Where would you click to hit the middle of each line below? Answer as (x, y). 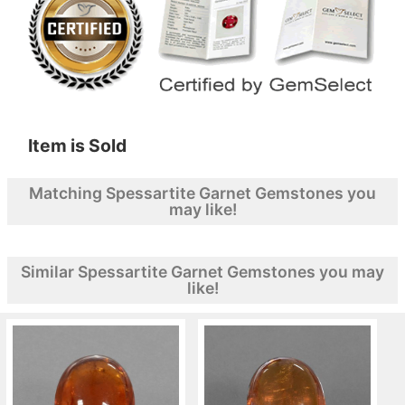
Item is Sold (77, 145)
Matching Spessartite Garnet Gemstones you (202, 193)
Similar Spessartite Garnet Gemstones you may (202, 271)
